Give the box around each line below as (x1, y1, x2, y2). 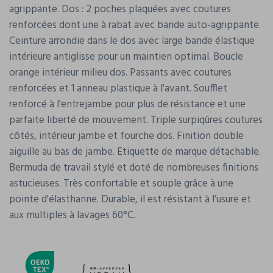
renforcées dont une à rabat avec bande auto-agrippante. (9, 17, 261, 34)
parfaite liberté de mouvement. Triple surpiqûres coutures (9, 112, 263, 129)
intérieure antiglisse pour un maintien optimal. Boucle (9, 49, 243, 66)
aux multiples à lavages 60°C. (9, 207, 135, 224)
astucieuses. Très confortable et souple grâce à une (9, 175, 233, 193)
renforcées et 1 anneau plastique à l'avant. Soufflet (9, 80, 227, 97)
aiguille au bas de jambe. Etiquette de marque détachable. (9, 144, 261, 161)
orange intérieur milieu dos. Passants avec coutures (9, 65, 232, 82)
